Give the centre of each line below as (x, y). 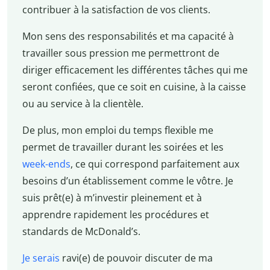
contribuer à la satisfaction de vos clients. (116, 10)
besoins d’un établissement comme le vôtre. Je (127, 181)
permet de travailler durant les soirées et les (123, 147)
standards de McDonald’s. (81, 232)
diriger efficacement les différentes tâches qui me (135, 70)
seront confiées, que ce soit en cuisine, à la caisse (134, 87)
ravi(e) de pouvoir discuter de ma (136, 258)
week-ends (46, 164)
